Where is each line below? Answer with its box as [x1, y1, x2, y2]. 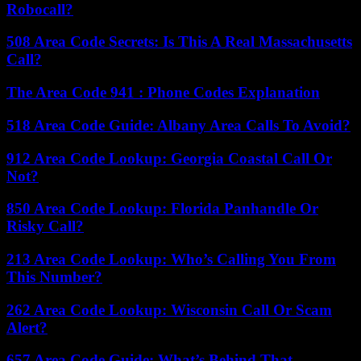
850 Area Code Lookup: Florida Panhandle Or [6, 200, 318, 218]
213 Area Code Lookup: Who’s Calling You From [6, 250, 336, 268]
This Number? [6, 268, 102, 285]
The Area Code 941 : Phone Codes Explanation [6, 84, 320, 102]
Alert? [6, 318, 48, 336]
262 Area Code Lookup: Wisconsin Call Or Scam [6, 301, 332, 318]
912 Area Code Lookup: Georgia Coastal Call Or [6, 149, 332, 167]
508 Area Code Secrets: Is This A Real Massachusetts [6, 33, 352, 51]
